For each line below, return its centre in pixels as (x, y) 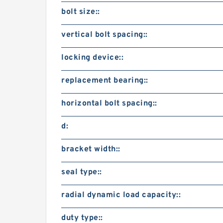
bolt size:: (81, 12)
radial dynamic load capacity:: (121, 195)
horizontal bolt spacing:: (109, 104)
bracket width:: (91, 149)
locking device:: (92, 58)
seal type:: (82, 172)
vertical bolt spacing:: (105, 35)
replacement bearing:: (105, 81)
